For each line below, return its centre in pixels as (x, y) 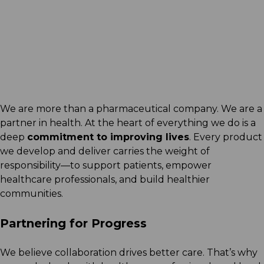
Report (44, 45)
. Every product (226, 137)
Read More (59, 50)
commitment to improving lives (108, 137)
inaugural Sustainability (108, 26)
